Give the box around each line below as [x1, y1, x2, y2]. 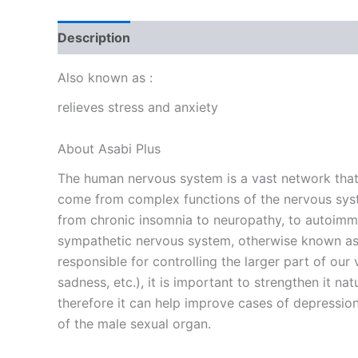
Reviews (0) [147, 29, 224, 46]
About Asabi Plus [58, 140, 161, 157]
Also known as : [58, 69, 153, 86]
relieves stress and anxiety [58, 99, 218, 115]
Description [58, 29, 130, 46]
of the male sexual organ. [58, 315, 211, 332]
